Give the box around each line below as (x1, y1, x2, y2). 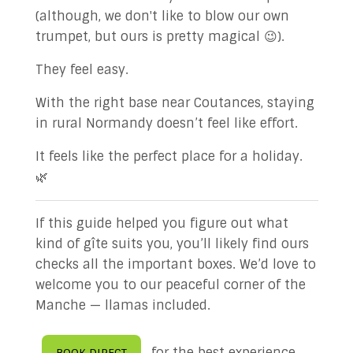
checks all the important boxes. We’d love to (35, 256, 316, 273)
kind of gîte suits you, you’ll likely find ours (35, 236, 309, 252)
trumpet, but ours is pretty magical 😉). (35, 28, 284, 45)
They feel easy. (35, 61, 128, 78)
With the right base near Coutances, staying (35, 95, 314, 111)
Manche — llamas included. (35, 297, 210, 314)
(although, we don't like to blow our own (35, 8, 289, 24)
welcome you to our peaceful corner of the (35, 277, 306, 293)
